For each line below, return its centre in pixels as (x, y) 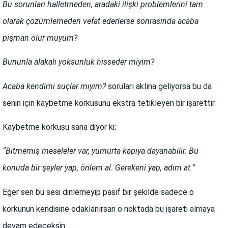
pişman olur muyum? (40, 38)
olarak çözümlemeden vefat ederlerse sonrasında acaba (101, 21)
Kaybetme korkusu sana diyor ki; (59, 127)
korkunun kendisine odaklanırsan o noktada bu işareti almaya (109, 209)
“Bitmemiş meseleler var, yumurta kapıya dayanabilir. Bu (101, 151)
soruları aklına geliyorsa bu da (160, 86)
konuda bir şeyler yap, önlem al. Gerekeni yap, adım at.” (100, 168)
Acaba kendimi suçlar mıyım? (55, 86)
